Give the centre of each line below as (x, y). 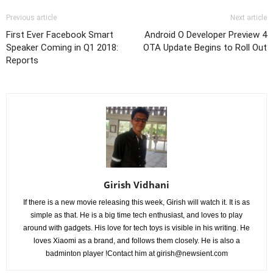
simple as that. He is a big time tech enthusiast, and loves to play (136, 215)
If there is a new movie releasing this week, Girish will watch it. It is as (136, 202)
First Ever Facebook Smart (60, 35)
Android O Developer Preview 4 (206, 35)
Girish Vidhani (136, 185)
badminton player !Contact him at (101, 253)
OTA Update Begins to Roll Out (205, 48)
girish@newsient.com (192, 253)
